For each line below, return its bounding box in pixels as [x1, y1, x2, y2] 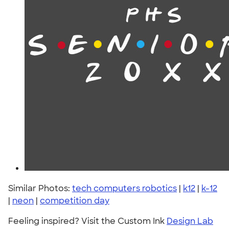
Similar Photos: [8, 183, 72, 194]
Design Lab [167, 216, 213, 226]
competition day [40, 195, 109, 206]
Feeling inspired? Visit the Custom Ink [8, 216, 167, 226]
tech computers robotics [72, 183, 177, 194]
